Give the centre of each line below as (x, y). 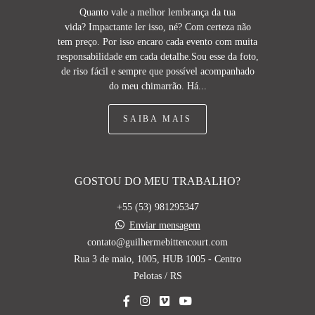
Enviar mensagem (165, 225)
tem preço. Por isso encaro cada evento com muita (157, 42)
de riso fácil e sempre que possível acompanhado (157, 71)
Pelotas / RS (157, 276)
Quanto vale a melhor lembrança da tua (157, 12)
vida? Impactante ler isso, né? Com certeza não (157, 27)
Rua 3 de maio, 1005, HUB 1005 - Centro (157, 259)
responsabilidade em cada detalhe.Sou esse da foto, (157, 57)
